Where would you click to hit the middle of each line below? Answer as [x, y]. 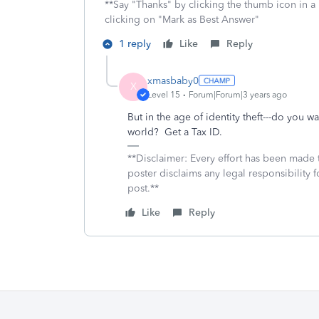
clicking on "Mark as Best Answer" [182, 20]
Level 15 [164, 94]
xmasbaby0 [173, 80]
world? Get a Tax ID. [175, 132]
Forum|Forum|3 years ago [238, 94]
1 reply [135, 44]
